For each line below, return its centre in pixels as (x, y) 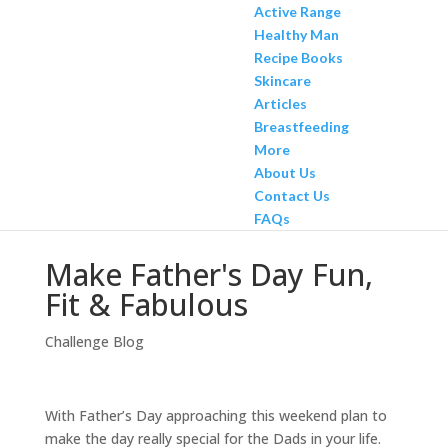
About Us (284, 172)
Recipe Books (298, 57)
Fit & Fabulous (146, 304)
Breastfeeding (301, 126)
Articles (280, 103)
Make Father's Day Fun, (208, 274)
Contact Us (291, 195)
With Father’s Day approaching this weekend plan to (215, 415)
